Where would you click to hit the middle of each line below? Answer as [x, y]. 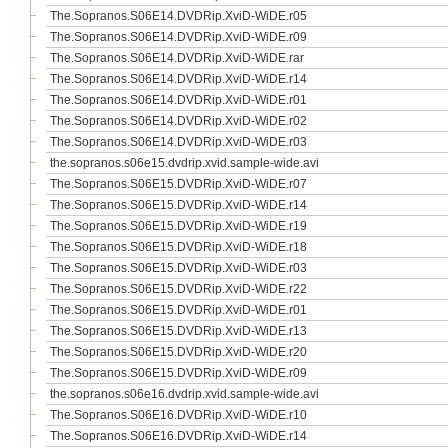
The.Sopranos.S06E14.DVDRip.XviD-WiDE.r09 [178, 37]
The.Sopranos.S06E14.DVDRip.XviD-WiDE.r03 [178, 142]
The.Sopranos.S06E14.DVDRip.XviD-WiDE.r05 [178, 16]
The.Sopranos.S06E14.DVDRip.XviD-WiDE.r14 [178, 79]
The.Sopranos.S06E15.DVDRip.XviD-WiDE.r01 [178, 310]
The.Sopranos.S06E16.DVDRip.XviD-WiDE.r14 [178, 436]
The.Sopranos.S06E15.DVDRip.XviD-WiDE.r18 [178, 247]
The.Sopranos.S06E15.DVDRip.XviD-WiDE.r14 [178, 205]
